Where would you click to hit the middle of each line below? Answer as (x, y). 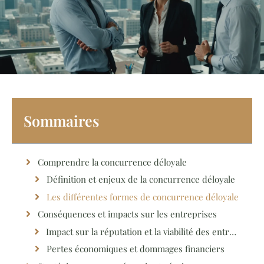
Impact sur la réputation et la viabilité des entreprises (232, 231)
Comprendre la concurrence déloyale (112, 162)
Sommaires (61, 120)
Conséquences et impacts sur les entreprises (127, 214)
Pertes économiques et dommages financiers (136, 249)
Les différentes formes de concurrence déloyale (143, 197)
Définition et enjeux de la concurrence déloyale (141, 179)
